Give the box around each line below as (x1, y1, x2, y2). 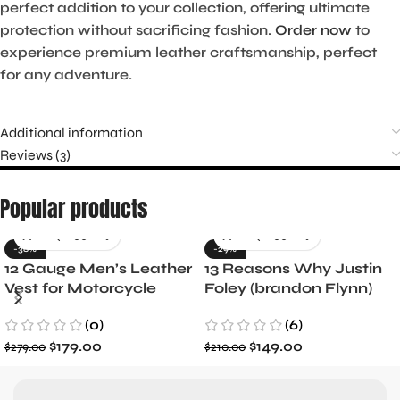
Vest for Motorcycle (4, 279, 156, 297)
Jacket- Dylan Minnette (204, 299, 391, 317)
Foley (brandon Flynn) (204, 279, 372, 297)
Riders (4, 299, 54, 317)
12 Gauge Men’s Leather (4, 260, 192, 278)
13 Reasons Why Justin (204, 260, 382, 278)
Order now (275, 21, 352, 39)
